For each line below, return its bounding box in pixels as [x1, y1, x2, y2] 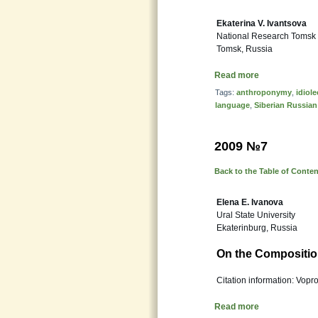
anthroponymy [236, 88, 292, 97]
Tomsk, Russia [216, 44, 273, 54]
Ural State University [216, 210, 295, 220]
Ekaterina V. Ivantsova [216, 18, 307, 28]
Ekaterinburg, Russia [216, 223, 297, 233]
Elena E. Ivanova [216, 197, 283, 207]
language [215, 101, 250, 109]
